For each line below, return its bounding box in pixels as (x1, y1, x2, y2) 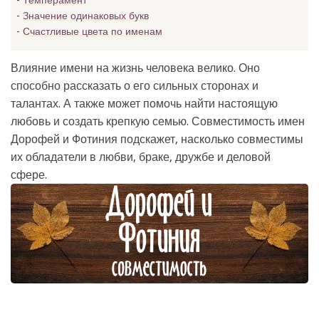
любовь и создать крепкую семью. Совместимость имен (11, 115, 305, 128)
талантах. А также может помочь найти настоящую (11, 97, 278, 110)
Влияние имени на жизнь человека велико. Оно (11, 61, 260, 75)
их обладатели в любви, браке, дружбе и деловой (11, 150, 271, 164)
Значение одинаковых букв (23, 10, 149, 21)
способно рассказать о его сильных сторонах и (11, 79, 258, 93)
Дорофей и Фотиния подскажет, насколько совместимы (11, 132, 303, 146)
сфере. (11, 168, 47, 182)
